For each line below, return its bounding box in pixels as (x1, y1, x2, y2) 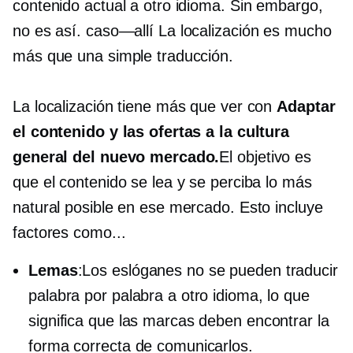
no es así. (13, 22, 86, 39)
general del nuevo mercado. (13, 148, 220, 165)
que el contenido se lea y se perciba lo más (13, 173, 312, 191)
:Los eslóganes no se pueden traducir (77, 262, 338, 279)
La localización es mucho (154, 22, 332, 39)
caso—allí (85, 22, 154, 39)
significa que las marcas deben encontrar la (28, 312, 329, 329)
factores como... (13, 224, 126, 241)
